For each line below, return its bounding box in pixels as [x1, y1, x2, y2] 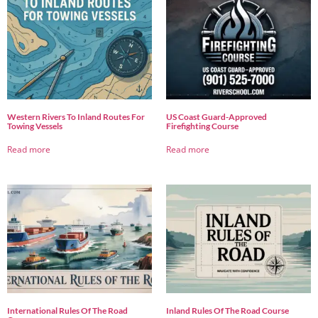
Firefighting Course [166, 121, 238, 132]
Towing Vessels [7, 121, 62, 132]
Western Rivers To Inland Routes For [7, 111, 145, 123]
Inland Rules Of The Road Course [166, 305, 289, 317]
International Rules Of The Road [7, 305, 128, 317]
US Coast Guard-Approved [166, 111, 267, 123]
